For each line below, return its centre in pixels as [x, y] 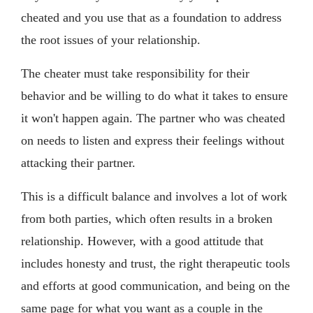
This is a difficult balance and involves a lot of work [154, 197]
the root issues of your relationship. [111, 40]
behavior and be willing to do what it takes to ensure [154, 96]
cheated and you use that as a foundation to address [151, 18]
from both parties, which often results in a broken [147, 219]
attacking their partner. [78, 163]
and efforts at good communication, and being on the [155, 286]
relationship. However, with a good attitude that [142, 241]
